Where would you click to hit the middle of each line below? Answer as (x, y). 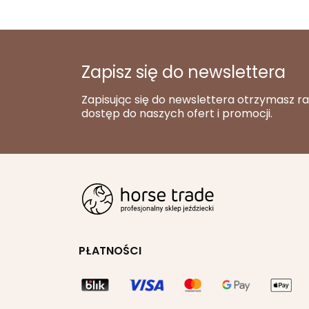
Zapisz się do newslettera (183, 72)
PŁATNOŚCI (110, 251)
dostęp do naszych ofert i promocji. (177, 114)
